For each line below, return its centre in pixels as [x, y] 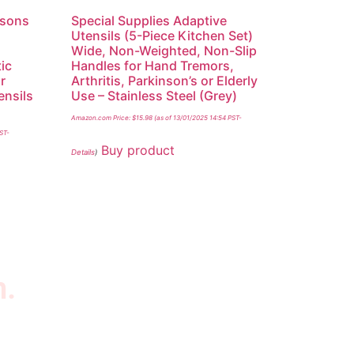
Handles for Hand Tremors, [153, 65]
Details [83, 152]
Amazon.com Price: [102, 117]
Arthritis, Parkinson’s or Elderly [165, 80]
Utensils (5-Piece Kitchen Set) [162, 35]
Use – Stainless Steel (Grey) [154, 95]
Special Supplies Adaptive [149, 20]
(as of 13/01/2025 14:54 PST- [198, 117]
